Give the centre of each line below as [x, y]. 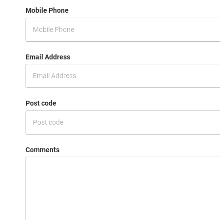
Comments [42, 150]
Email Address [48, 57]
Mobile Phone [47, 10]
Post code [41, 103]
